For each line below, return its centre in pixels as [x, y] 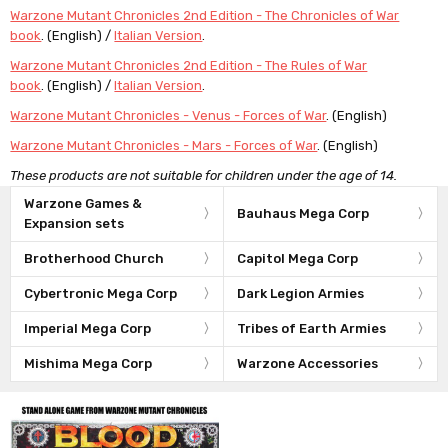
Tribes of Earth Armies [311, 328]
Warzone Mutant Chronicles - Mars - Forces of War [164, 145]
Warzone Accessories [307, 363]
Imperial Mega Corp [88, 328]
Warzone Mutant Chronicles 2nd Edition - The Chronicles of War [205, 15]
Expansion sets [74, 223]
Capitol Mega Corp [297, 258]
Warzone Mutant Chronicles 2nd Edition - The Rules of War [189, 65]
